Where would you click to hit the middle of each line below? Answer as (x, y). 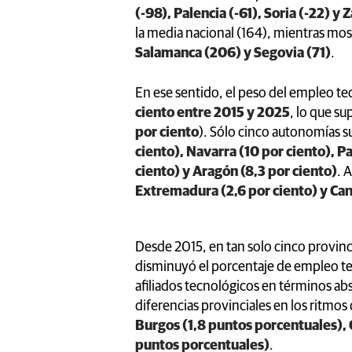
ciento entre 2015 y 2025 (213, 113)
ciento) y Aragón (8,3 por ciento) (236, 172)
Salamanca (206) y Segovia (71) (233, 53)
